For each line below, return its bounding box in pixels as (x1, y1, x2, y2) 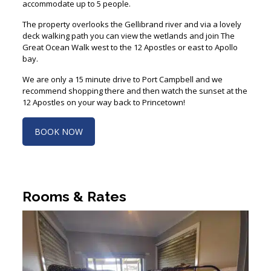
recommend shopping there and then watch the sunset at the (22, 81, 247, 93)
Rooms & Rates (22, 184, 126, 201)
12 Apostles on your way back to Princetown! (22, 93, 185, 104)
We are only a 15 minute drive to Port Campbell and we (22, 70, 223, 81)
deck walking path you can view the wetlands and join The (22, 26, 235, 38)
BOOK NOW (34, 122, 83, 134)
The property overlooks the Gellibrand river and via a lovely (22, 15, 241, 26)
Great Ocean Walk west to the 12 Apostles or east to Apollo (22, 38, 238, 49)
